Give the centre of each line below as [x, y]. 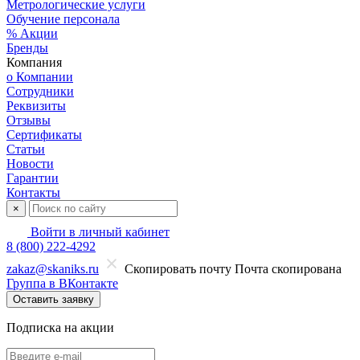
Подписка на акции [60, 327]
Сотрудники [40, 91]
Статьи [26, 149]
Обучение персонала [63, 19]
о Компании [40, 77]
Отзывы [29, 120]
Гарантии [33, 178]
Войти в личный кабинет [98, 232]
